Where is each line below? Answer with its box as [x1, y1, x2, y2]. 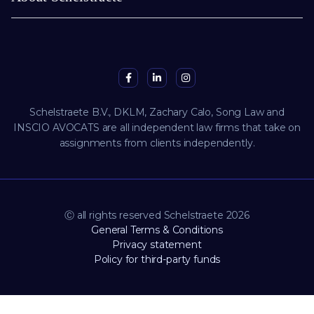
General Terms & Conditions [91, 224, 223, 237]
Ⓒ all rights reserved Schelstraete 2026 [64, 209, 250, 222]
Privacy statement [112, 238, 202, 252]
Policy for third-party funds [93, 253, 221, 266]
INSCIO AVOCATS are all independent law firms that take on [13, 121, 301, 135]
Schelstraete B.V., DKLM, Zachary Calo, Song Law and [29, 106, 285, 119]
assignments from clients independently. [59, 137, 255, 150]
